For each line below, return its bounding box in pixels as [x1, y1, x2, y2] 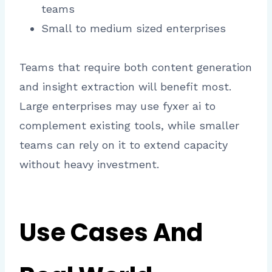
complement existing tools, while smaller [19, 119, 239, 132]
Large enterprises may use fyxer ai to [19, 100, 216, 113]
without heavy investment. [19, 158, 159, 171]
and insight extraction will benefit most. [19, 80, 231, 93]
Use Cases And [19, 216, 203, 250]
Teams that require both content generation [19, 61, 252, 74]
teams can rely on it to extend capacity [19, 138, 228, 152]
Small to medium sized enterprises [41, 22, 226, 35]
